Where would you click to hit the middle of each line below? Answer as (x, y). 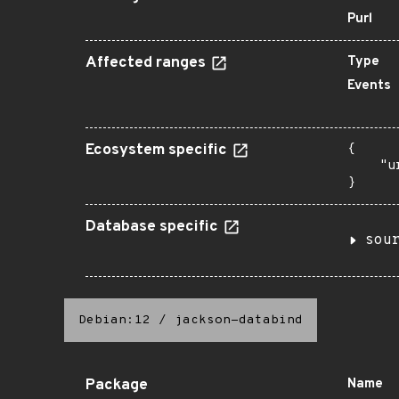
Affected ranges (147, 63)
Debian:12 (114, 320)
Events (369, 86)
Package (117, 386)
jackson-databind (239, 320)
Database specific (154, 227)
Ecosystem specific (158, 151)
